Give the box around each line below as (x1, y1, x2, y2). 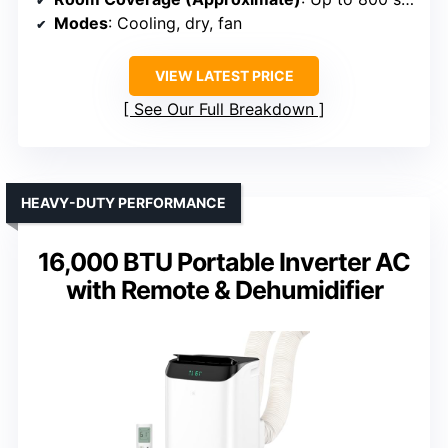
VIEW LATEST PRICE (154, 66, 294, 84)
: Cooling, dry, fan (108, 12, 242, 33)
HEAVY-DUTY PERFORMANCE (21, 193, 226, 211)
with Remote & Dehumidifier (65, 274, 383, 305)
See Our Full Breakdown (134, 98, 314, 119)
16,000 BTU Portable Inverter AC (38, 246, 410, 277)
